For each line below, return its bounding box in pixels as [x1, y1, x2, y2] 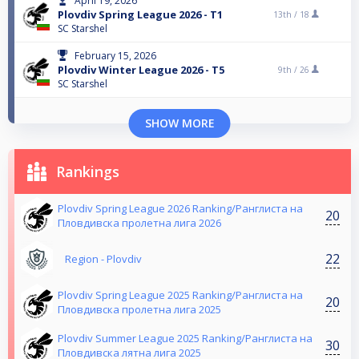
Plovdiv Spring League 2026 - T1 [58, 7, 223, 22]
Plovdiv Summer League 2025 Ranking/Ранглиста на [58, 331, 313, 346]
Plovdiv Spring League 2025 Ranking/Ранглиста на [58, 288, 303, 303]
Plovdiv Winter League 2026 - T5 [58, 63, 224, 78]
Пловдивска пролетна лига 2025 [58, 302, 221, 317]
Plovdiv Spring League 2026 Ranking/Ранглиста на [58, 201, 303, 216]
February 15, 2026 [75, 49, 156, 63]
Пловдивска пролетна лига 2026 [58, 216, 221, 231]
